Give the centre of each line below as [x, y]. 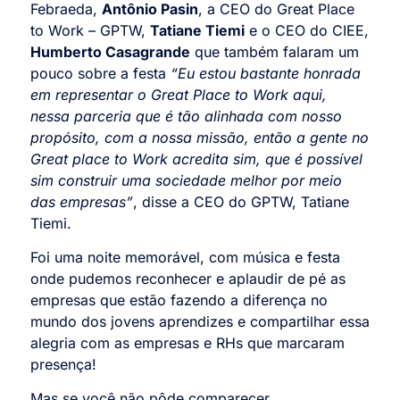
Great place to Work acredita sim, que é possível [196, 158]
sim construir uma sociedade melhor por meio [186, 180]
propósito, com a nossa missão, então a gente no [200, 137]
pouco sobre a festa [98, 73]
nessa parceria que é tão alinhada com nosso [186, 116]
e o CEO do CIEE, [307, 30]
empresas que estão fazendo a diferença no [179, 300]
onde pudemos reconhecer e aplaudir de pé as [188, 278]
